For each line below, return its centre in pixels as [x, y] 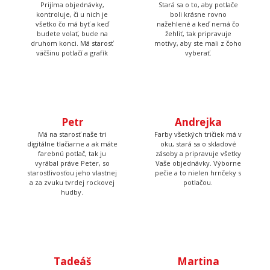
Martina [198, 261]
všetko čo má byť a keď [72, 24]
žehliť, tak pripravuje [198, 33]
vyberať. [198, 52]
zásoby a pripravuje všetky [198, 153]
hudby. [72, 192]
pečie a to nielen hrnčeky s [198, 172]
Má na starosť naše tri [72, 134]
